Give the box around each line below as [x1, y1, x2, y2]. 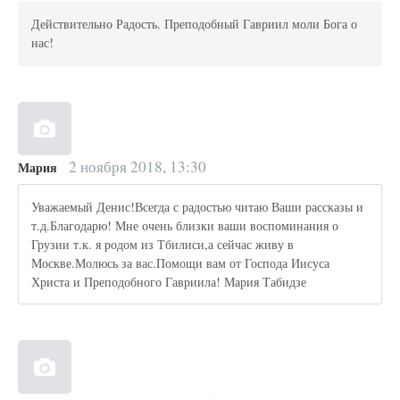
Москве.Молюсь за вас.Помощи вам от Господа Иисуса [31, 254, 330, 272]
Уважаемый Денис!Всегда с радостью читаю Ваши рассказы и [31, 198, 364, 216]
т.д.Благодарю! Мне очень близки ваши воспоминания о [31, 217, 339, 235]
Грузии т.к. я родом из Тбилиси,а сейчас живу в [31, 236, 295, 254]
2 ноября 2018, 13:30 [64, 155, 206, 177]
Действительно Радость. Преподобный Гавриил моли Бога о [31, 15, 358, 33]
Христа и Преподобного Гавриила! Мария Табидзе [31, 273, 307, 291]
